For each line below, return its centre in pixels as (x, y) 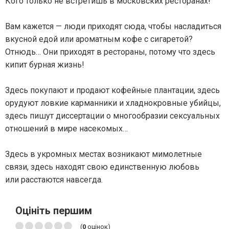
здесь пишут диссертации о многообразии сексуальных (112, 116)
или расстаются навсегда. (54, 179)
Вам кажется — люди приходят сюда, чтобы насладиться (113, 26)
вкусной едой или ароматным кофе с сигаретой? (99, 39)
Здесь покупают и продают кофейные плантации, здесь (112, 90)
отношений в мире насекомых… (66, 128)
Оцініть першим (54, 210)
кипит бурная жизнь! (45, 64)
